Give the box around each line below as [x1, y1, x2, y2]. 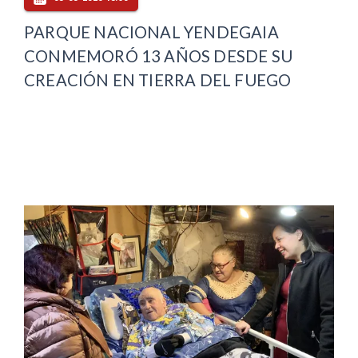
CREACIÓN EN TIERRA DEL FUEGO [24, 70, 292, 90]
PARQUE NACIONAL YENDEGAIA [24, 22, 279, 42]
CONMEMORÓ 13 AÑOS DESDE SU [24, 46, 292, 66]
